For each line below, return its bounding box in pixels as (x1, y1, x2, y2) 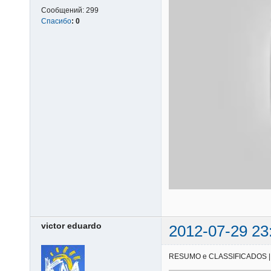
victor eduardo (41, 220, 102, 230)
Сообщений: (41, 5, 86, 15)
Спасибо (41, 16, 71, 25)
